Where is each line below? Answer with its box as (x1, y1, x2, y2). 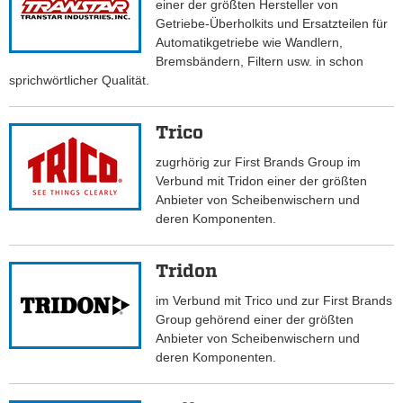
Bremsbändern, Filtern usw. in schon (156, 54, 364, 69)
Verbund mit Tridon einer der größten (156, 174, 368, 189)
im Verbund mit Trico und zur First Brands (156, 293, 393, 309)
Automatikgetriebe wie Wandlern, (156, 35, 344, 50)
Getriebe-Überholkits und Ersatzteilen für (156, 16, 389, 31)
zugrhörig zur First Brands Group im (156, 155, 362, 170)
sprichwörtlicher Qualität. (9, 73, 149, 88)
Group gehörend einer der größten (156, 312, 354, 327)
